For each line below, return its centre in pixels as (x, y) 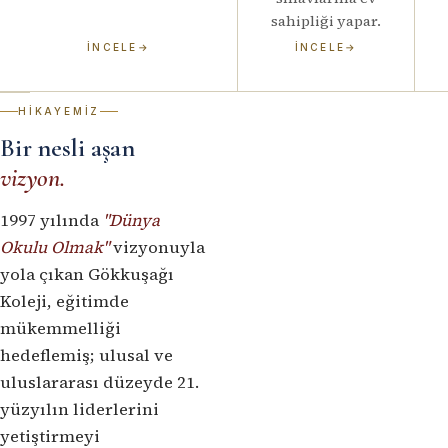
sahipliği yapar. (326, 20)
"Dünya (131, 220)
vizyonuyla (157, 247)
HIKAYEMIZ (59, 111)
